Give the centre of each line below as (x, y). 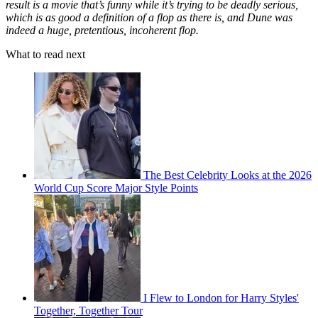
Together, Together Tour (88, 310)
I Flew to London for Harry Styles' (221, 297)
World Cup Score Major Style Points (116, 187)
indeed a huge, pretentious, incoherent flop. (102, 30)
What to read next (45, 54)
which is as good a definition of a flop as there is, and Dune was (149, 17)
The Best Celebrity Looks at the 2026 (227, 175)
